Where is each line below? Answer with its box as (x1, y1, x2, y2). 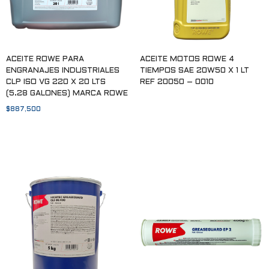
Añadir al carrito (6, 128, 70, 136)
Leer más (139, 101, 174, 109)
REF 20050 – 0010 (139, 78, 214, 86)
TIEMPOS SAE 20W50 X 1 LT (139, 67, 249, 74)
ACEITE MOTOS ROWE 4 (139, 55, 234, 63)
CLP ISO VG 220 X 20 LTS (6, 78, 106, 86)
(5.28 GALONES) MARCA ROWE (6, 89, 128, 97)
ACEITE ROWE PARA (6, 55, 84, 63)
